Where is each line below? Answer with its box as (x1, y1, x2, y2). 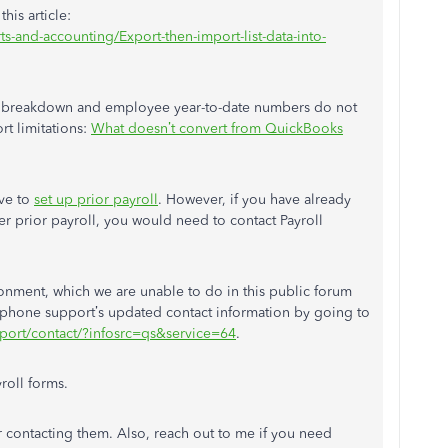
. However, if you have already (158, 191, 351, 208)
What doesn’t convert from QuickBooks (91, 120, 343, 137)
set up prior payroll (34, 191, 158, 208)
